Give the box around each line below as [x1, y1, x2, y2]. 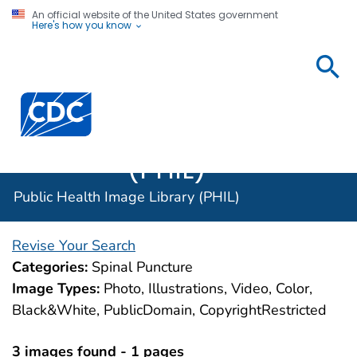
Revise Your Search [12, 235, 135, 255]
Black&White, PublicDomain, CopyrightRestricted [12, 300, 327, 320]
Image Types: [12, 278, 100, 298]
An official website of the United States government [31, 8, 278, 22]
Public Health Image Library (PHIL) [14, 186, 240, 206]
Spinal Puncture [92, 257, 193, 277]
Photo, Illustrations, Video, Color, [104, 278, 312, 298]
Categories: [12, 257, 88, 277]
